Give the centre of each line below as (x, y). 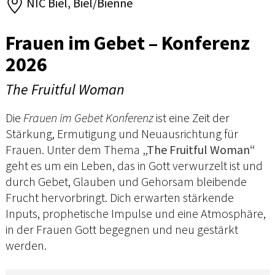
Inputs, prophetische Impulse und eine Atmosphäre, (136, 213)
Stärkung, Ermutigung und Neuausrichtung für (122, 133)
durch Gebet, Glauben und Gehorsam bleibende (126, 181)
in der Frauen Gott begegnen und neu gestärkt (122, 229)
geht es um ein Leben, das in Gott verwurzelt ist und (134, 165)
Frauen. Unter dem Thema (74, 149)
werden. (26, 245)
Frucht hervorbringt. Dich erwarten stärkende (120, 197)
